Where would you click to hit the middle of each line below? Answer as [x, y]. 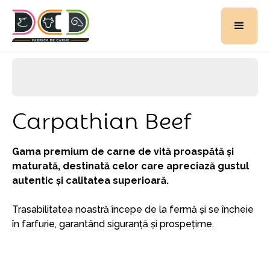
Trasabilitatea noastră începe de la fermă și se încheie [133, 209]
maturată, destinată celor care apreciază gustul [130, 166]
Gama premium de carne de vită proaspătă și [123, 152]
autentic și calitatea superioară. [90, 181]
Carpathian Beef [102, 119]
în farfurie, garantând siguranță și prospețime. [113, 224]
